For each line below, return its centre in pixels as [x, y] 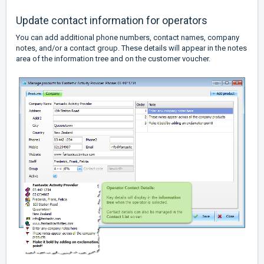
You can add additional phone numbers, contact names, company [128, 37]
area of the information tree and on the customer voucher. [113, 58]
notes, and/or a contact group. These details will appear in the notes [131, 48]
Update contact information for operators [112, 20]
